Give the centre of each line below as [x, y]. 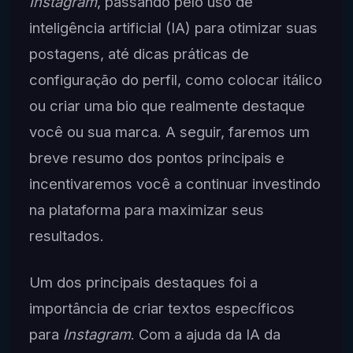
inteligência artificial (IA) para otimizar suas [173, 28]
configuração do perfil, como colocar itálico [175, 80]
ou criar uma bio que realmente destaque [167, 106]
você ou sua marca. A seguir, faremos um [169, 132]
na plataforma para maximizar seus [146, 210]
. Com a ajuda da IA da [205, 334]
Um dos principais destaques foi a [143, 282]
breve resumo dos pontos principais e [156, 158]
